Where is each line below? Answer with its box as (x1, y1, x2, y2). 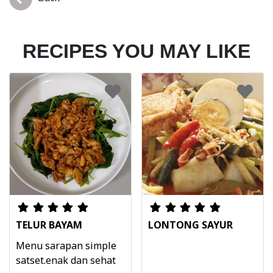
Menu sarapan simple (16, 239, 116, 253)
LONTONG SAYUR (148, 218, 233, 232)
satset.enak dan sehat (16, 253, 116, 268)
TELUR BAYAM (16, 218, 82, 232)
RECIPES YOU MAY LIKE (23, 40, 250, 62)
